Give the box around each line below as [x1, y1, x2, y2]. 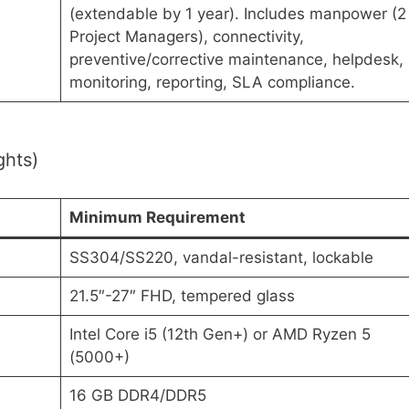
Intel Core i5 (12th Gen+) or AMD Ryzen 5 [68, 324, 371, 343]
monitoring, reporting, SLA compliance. [68, 72, 355, 91]
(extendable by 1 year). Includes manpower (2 [68, 4, 406, 23]
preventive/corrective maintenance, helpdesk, [68, 49, 404, 68]
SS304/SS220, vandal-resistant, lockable [68, 247, 373, 267]
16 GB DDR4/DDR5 [68, 385, 206, 404]
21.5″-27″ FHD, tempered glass [68, 286, 295, 305]
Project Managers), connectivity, [68, 26, 304, 46]
